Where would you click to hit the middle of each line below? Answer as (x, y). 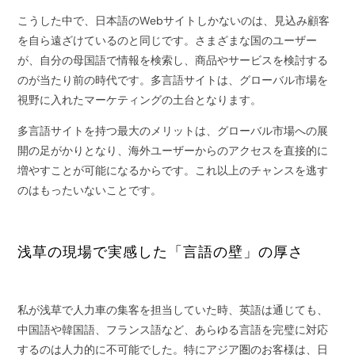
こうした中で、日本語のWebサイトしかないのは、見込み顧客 (174, 21)
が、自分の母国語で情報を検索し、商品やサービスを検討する (173, 61)
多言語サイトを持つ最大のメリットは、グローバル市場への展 (173, 131)
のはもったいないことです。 (90, 191)
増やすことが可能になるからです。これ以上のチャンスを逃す (173, 171)
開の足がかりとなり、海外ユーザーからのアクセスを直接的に (173, 151)
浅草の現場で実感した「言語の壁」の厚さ (161, 252)
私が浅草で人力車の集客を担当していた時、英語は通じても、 (173, 310)
